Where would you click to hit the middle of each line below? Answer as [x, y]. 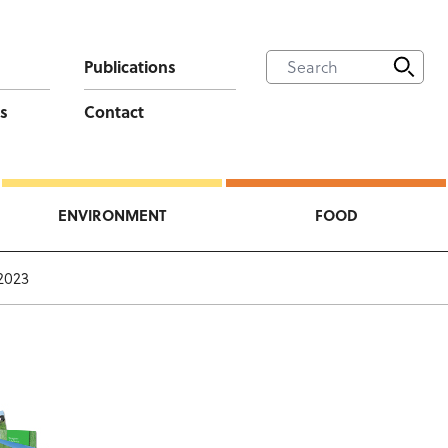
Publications [129, 66]
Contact [113, 111]
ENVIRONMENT [112, 215]
